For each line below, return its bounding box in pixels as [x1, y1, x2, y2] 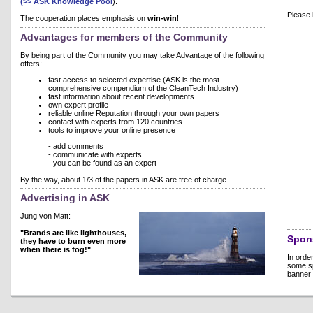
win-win [147, 14, 177, 23]
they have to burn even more [20, 237, 126, 246]
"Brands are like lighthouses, [20, 228, 126, 238]
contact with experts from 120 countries [48, 117, 184, 126]
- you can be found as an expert [48, 159, 156, 168]
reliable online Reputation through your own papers [48, 109, 219, 118]
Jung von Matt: [20, 212, 71, 221]
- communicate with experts [48, 150, 142, 159]
